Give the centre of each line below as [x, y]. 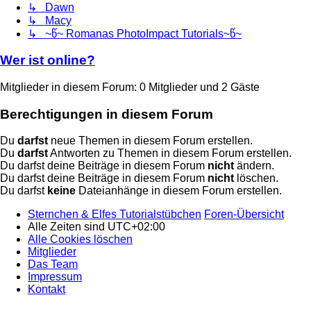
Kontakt [47, 289]
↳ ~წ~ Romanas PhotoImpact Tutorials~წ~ [135, 33]
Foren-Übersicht [244, 215]
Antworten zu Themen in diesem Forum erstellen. [170, 153]
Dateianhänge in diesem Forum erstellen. [179, 191]
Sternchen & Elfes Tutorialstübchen [115, 215]
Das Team [53, 264]
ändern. [254, 166]
